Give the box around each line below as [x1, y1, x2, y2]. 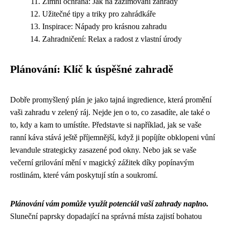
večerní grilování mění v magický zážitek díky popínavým [10, 158, 194, 167]
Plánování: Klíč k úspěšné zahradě [10, 63, 173, 75]
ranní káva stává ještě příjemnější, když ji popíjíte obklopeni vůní [10, 133, 215, 142]
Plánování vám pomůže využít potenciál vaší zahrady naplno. [10, 199, 208, 208]
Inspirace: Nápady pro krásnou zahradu [42, 22, 167, 31]
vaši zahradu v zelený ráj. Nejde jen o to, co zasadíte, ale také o [10, 107, 210, 117]
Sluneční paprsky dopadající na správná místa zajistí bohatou [10, 211, 202, 220]
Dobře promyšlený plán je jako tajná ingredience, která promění [10, 95, 211, 104]
